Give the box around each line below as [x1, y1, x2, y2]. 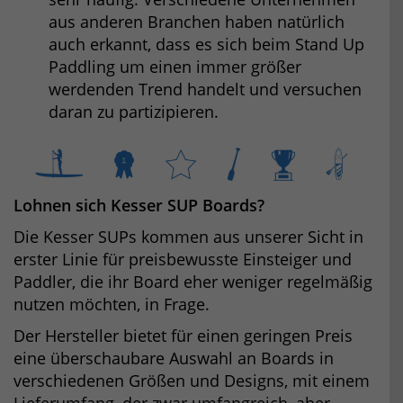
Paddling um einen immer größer [49, 56, 301, 78]
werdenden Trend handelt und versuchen [49, 78, 362, 101]
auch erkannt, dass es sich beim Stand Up [49, 33, 364, 56]
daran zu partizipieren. [49, 101, 219, 123]
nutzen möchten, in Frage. [13, 292, 210, 315]
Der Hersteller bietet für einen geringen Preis [13, 324, 353, 346]
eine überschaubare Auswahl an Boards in [13, 346, 334, 369]
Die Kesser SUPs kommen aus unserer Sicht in [13, 225, 363, 247]
